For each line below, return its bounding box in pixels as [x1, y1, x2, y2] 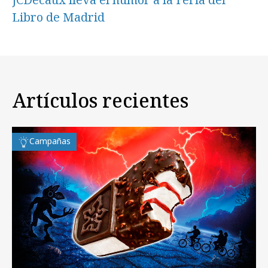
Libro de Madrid [12, 8, 105, 25]
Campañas [29, 135, 71, 147]
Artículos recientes [12, 87, 188, 114]
